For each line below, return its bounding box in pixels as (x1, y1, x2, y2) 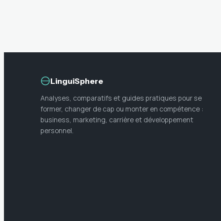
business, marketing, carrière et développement (40, 114, 193, 124)
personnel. (40, 125, 74, 135)
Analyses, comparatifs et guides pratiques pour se (40, 93, 202, 103)
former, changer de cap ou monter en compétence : (40, 104, 203, 113)
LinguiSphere (50, 75, 103, 86)
